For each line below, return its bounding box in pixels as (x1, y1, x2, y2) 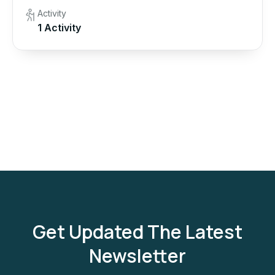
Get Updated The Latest (33, 219, 242, 245)
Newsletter (89, 243, 186, 269)
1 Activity (37, 21, 81, 34)
